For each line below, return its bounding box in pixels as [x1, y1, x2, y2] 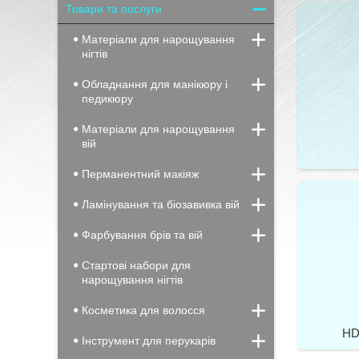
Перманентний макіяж [82, 167, 199, 180]
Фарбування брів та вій [82, 228, 203, 241]
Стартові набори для [82, 259, 191, 272]
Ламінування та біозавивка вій [82, 198, 240, 211]
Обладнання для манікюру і [82, 78, 228, 91]
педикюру [82, 92, 133, 105]
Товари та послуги [66, 2, 162, 15]
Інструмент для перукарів [82, 334, 216, 347]
